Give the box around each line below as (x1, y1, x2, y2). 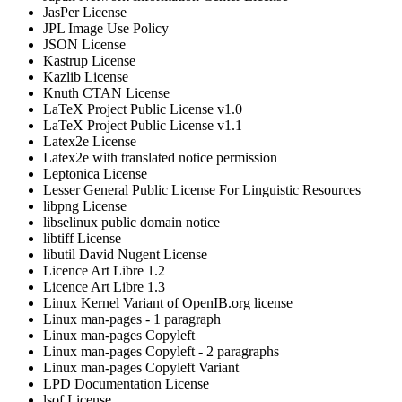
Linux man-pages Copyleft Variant (43, 360, 239, 376)
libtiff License (43, 231, 121, 247)
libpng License (43, 198, 127, 214)
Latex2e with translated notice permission (43, 150, 277, 166)
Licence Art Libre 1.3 (43, 279, 165, 295)
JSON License (43, 37, 126, 53)
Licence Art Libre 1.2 (43, 263, 165, 279)
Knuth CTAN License (43, 85, 170, 101)
